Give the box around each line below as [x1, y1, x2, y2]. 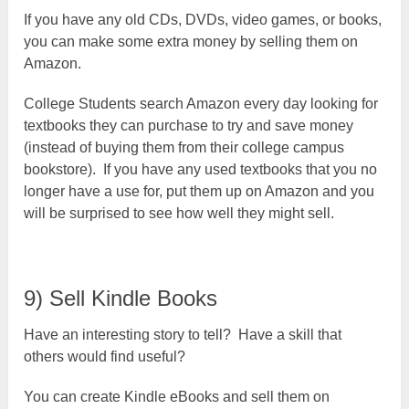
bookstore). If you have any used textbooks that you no [24, 161, 378, 177]
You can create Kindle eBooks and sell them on [24, 388, 330, 404]
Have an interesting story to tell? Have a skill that [24, 326, 342, 342]
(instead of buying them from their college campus [24, 139, 345, 155]
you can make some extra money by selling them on [24, 33, 359, 49]
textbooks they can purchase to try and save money [24, 117, 354, 133]
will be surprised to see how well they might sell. [24, 204, 335, 221]
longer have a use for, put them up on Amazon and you [24, 183, 375, 199]
